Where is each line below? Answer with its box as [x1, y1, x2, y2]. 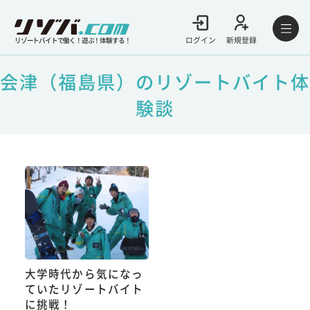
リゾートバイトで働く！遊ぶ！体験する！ [15, 35, 131, 45]
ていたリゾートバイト [24, 281, 144, 297]
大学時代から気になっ [24, 266, 144, 282]
